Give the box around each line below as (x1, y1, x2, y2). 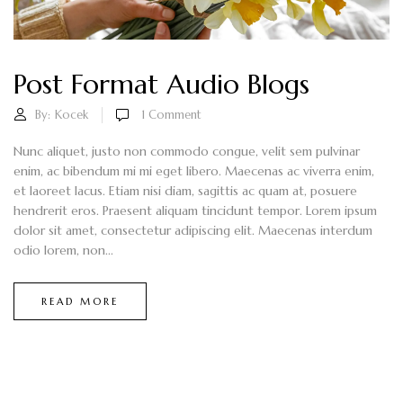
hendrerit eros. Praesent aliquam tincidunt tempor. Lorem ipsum (13, 201, 377, 219)
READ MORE (41, 294, 119, 308)
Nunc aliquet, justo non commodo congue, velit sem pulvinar (13, 142, 360, 159)
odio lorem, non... (13, 241, 113, 258)
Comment (145, 106, 201, 122)
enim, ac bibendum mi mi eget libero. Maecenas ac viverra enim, (13, 162, 374, 179)
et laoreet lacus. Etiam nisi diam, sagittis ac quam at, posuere (13, 182, 357, 199)
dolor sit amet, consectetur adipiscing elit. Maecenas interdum (13, 221, 372, 238)
